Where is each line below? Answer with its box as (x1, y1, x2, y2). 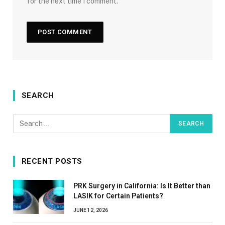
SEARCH (22, 91, 54, 100)
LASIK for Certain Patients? (73, 192, 163, 200)
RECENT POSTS (22, 157, 82, 166)
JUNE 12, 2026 (73, 207, 108, 213)
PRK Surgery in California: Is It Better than (73, 182, 210, 190)
